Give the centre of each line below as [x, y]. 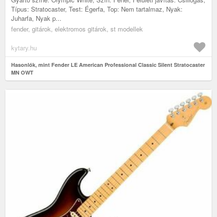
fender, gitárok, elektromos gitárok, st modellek [77, 29]
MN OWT [22, 72]
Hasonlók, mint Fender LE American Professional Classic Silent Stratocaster [108, 64]
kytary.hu [24, 47]
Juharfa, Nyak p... [36, 18]
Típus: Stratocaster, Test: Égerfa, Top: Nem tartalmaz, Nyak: [97, 9]
